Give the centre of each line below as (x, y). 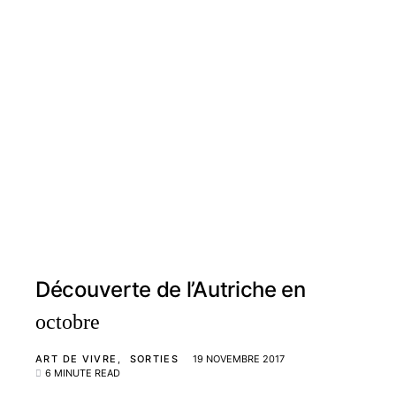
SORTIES (154, 359)
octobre (68, 322)
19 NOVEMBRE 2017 (239, 359)
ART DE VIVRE (76, 359)
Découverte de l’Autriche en (171, 289)
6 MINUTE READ (83, 373)
